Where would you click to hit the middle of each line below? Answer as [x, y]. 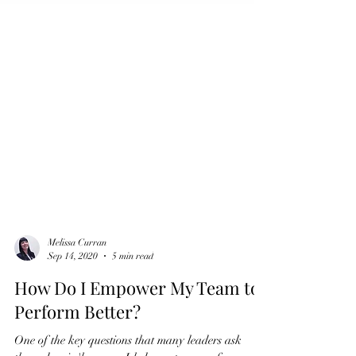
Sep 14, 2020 [73, 291]
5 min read [133, 291]
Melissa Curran [77, 278]
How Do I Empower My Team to [137, 323]
